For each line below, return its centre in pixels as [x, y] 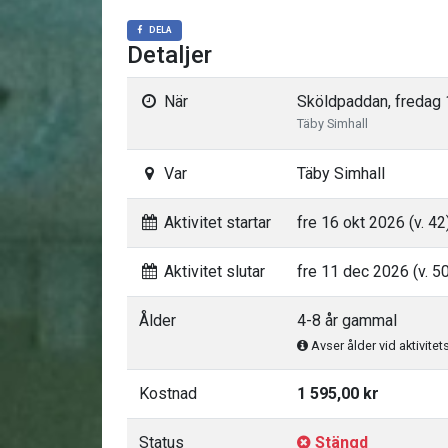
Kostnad [168, 393]
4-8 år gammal [347, 320]
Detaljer [169, 55]
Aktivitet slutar [212, 271]
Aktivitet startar [215, 222]
